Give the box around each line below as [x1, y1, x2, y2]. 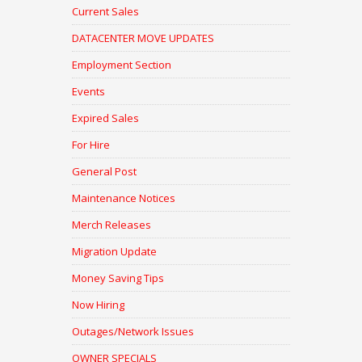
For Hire [72, 137, 110, 153]
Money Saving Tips [72, 271, 164, 286]
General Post [72, 164, 137, 179]
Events [72, 84, 105, 99]
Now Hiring [72, 297, 124, 313]
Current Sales [72, 4, 139, 19]
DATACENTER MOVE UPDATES [72, 31, 214, 46]
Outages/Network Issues [72, 324, 194, 339]
